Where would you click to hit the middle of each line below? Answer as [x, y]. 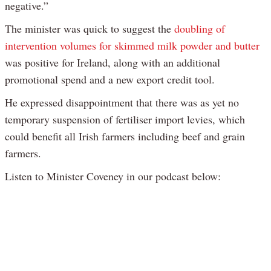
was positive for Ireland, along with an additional [113, 63]
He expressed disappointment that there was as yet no [122, 103]
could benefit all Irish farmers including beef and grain [125, 136]
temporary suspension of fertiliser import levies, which [125, 119]
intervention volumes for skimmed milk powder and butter [132, 46]
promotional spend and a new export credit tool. [110, 80]
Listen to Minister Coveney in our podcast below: [113, 176]
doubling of [200, 29]
